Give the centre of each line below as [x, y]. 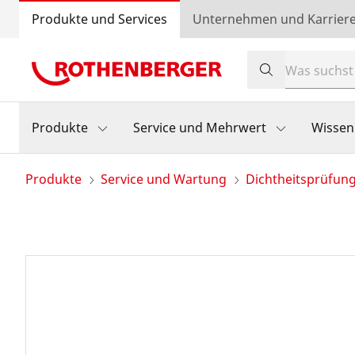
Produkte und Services [99, 19]
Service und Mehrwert [200, 128]
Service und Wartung [164, 179]
